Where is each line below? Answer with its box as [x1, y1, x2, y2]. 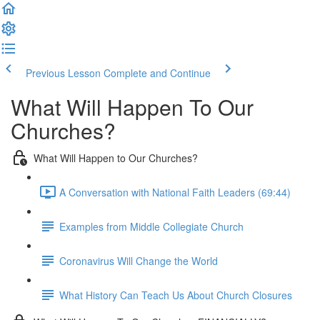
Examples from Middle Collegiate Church [59, 219, 244, 234]
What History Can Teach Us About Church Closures [59, 287, 292, 302]
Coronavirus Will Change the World [59, 253, 218, 268]
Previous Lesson [26, 66, 101, 80]
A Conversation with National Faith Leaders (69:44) [59, 184, 291, 199]
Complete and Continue [104, 66, 211, 80]
